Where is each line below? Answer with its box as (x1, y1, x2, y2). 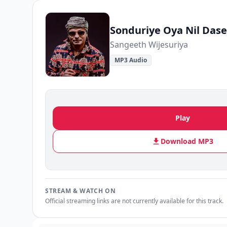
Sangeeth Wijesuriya (110, 39, 188, 50)
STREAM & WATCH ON (45, 186, 116, 195)
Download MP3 (161, 136, 213, 146)
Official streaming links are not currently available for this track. (45, 197, 223, 205)
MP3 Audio (115, 56, 147, 64)
